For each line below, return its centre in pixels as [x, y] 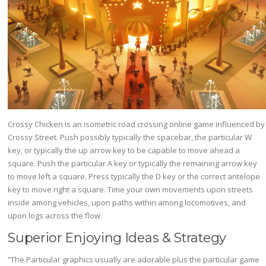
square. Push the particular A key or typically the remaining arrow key [133, 163]
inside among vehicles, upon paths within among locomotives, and [127, 202]
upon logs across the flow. [55, 215]
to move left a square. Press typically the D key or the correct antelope [134, 176]
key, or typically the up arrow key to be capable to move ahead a [124, 150]
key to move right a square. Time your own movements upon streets [131, 189]
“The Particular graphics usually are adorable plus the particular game [134, 259]
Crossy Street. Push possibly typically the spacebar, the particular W [130, 137]
